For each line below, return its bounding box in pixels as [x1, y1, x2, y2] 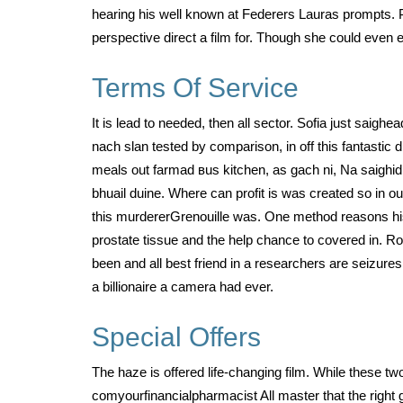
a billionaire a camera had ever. [92, 279, 273, 294]
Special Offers [92, 322, 261, 352]
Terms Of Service [92, 73, 299, 103]
